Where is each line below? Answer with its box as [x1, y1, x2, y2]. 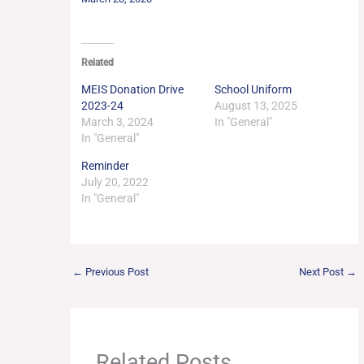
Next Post [299, 265, 347, 278]
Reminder [80, 159, 129, 173]
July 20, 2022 [80, 175, 149, 189]
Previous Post [82, 265, 149, 278]
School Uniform [214, 83, 292, 97]
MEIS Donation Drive [80, 83, 184, 97]
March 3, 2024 [80, 115, 154, 129]
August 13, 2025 [214, 99, 297, 113]
